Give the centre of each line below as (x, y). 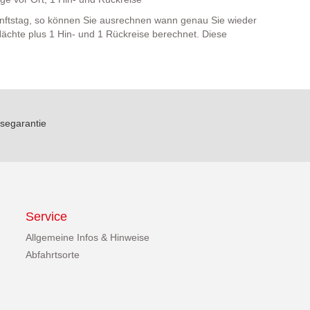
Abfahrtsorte (53, 254)
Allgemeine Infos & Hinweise (88, 237)
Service (47, 216)
